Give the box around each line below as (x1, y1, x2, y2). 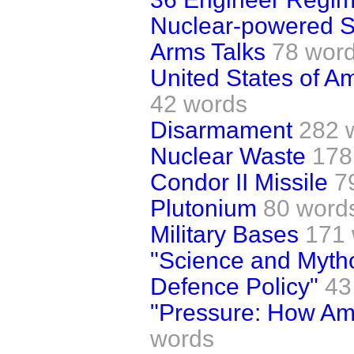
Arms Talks (150, 38, 265, 65)
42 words (150, 90, 247, 117)
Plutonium (150, 194, 257, 221)
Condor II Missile (150, 168, 328, 195)
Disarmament (150, 116, 292, 143)
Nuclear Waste (150, 142, 306, 169)
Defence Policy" (150, 273, 318, 299)
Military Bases (150, 220, 299, 247)
